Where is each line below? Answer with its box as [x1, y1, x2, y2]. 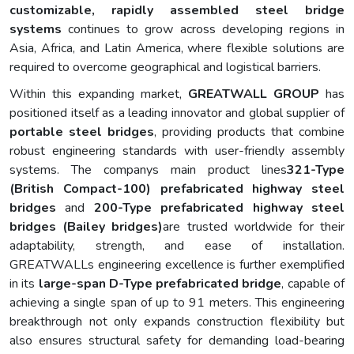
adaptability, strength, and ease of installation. [9, 237, 345, 255]
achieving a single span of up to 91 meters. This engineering [9, 294, 345, 312]
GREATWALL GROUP [188, 85, 319, 104]
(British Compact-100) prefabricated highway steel [9, 180, 345, 198]
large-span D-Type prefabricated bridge [38, 275, 282, 293]
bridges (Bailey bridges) [9, 218, 164, 236]
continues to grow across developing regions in [62, 21, 345, 39]
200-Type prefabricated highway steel [93, 199, 345, 217]
